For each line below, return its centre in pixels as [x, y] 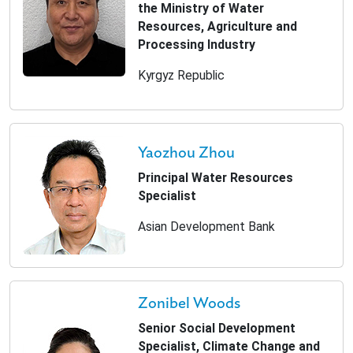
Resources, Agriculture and [217, 26]
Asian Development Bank [206, 226]
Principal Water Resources [216, 177]
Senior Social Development [217, 328]
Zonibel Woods [189, 303]
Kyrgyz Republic [181, 75]
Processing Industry [197, 45]
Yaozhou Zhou [186, 152]
